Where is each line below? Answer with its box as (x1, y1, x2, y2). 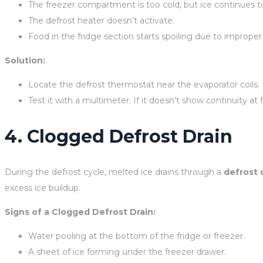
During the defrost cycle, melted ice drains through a (5, 166, 224, 177)
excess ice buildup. (5, 182, 80, 193)
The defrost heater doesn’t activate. (28, 15, 174, 26)
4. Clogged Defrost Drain (5, 125, 232, 147)
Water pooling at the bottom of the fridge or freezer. (28, 230, 245, 241)
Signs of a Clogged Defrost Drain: (5, 206, 156, 217)
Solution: (5, 55, 45, 66)
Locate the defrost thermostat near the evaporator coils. (28, 79, 259, 90)
